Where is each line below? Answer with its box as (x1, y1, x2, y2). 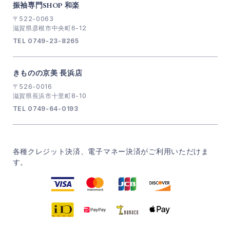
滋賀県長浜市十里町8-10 (12, 92, 87, 100)
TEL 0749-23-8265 (12, 37, 79, 45)
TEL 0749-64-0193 (12, 105, 79, 113)
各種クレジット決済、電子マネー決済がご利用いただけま (12, 147, 209, 157)
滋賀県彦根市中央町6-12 (12, 24, 87, 32)
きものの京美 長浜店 (12, 68, 83, 78)
